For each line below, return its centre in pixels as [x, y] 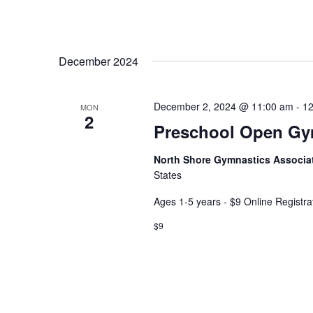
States [167, 174]
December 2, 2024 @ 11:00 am [223, 106]
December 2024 [99, 61]
